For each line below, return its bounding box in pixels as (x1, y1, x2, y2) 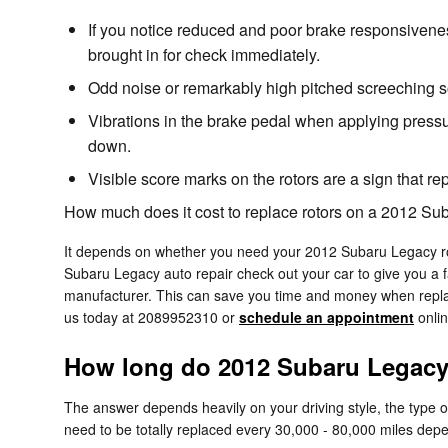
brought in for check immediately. (88, 43, 320, 67)
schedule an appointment (239, 307, 414, 328)
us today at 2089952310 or (64, 307, 239, 328)
